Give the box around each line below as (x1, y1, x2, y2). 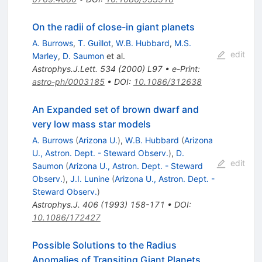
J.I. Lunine (70, 174, 109, 184)
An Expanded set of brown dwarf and (32, 104, 199, 116)
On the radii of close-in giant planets (32, 21, 195, 33)
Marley (32, 51, 58, 61)
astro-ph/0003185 (32, 77, 105, 87)
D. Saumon (62, 51, 104, 61)
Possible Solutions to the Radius (32, 239, 177, 251)
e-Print (171, 64, 198, 74)
